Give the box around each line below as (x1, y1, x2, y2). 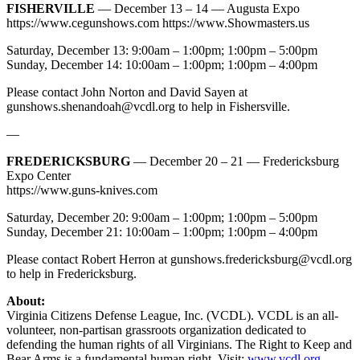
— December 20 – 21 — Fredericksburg (130, 153, 339, 168)
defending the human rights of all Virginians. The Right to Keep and (6, 337, 352, 351)
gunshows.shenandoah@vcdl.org (6, 99, 175, 113)
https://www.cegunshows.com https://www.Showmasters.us (6, 15, 309, 30)
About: (6, 293, 45, 308)
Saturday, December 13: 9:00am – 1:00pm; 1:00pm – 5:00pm (6, 43, 317, 57)
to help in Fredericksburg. (6, 266, 137, 280)
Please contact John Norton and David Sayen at (6, 84, 247, 99)
